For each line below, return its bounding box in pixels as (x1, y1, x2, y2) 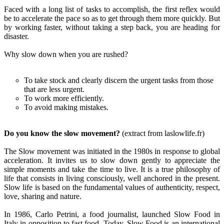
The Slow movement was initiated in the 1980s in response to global (4, 147, 220, 156)
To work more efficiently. (24, 94, 104, 103)
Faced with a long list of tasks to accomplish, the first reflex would (4, 5, 220, 14)
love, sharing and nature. (4, 192, 81, 201)
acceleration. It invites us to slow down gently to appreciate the (4, 156, 220, 165)
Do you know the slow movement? (4, 129, 120, 138)
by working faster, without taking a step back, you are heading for (4, 23, 220, 32)
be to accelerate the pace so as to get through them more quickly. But (4, 14, 220, 23)
